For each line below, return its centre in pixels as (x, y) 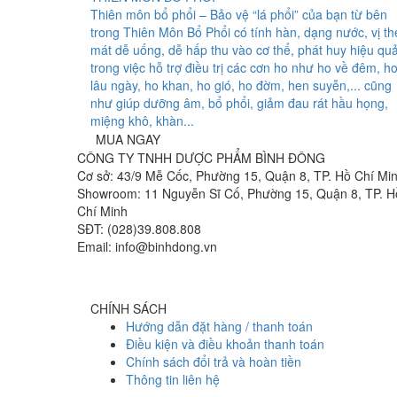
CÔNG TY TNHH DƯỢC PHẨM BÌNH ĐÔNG (201, 158)
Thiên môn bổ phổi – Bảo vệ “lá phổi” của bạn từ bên (239, 15)
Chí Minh (102, 211)
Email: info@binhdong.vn (147, 247)
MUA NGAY (128, 140)
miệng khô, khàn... (142, 121)
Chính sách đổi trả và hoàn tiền (214, 362)
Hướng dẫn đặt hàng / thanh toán (219, 327)
